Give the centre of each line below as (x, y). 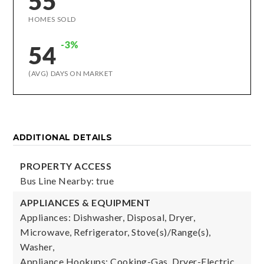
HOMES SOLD (52, 19)
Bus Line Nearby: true (67, 181)
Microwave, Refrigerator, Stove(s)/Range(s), (115, 232)
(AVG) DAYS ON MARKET (71, 73)
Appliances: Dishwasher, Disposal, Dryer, (108, 217)
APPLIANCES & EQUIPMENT (85, 202)
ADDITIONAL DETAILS (63, 137)
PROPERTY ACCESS (66, 166)
